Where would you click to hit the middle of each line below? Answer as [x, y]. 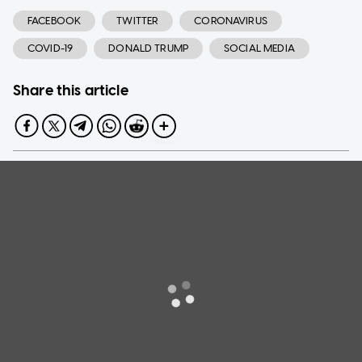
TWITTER [138, 20]
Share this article [71, 90]
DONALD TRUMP [149, 48]
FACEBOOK [55, 20]
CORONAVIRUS [231, 20]
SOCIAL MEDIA [259, 48]
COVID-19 [51, 48]
